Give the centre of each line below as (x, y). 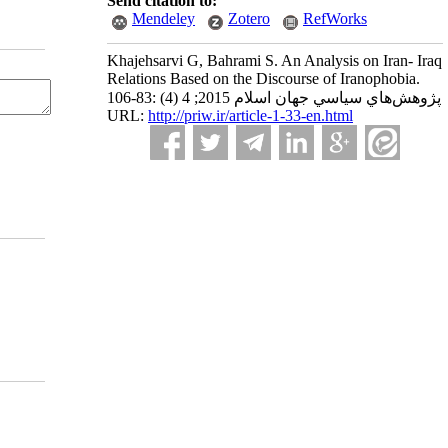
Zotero (249, 18)
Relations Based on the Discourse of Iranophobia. (263, 78)
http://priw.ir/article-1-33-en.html (250, 115)
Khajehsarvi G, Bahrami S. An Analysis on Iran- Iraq (274, 60)
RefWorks (335, 18)
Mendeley (163, 18)
